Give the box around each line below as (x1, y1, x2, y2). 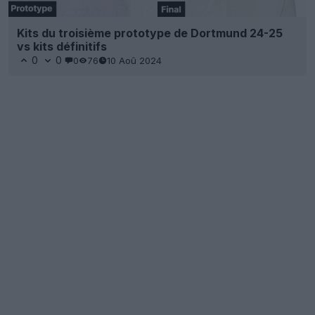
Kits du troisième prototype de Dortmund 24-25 (17, 26, 283, 41)
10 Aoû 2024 (107, 54, 162, 66)
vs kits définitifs (17, 39, 107, 54)
